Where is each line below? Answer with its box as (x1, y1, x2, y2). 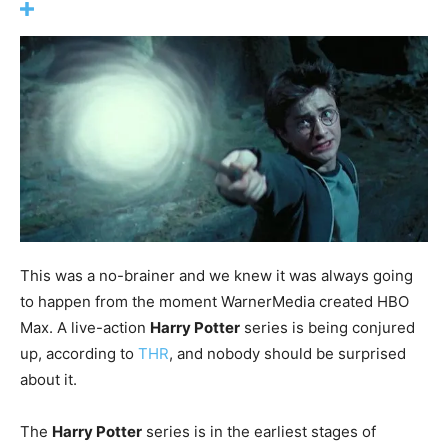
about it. (20, 370, 77, 390)
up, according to (20, 344, 138, 364)
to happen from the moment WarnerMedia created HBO (20, 292, 409, 312)
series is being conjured (240, 318, 415, 338)
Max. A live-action (20, 318, 150, 338)
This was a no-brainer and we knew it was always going (20, 266, 413, 286)
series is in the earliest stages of (142, 422, 376, 442)
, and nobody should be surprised (169, 344, 406, 364)
